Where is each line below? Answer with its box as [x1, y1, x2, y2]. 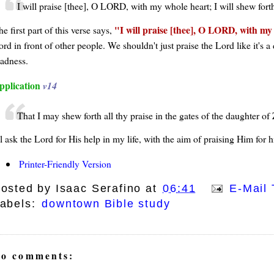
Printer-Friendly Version [18, 157, 111, 171]
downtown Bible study [42, 197, 171, 210]
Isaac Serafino [55, 182, 142, 194]
